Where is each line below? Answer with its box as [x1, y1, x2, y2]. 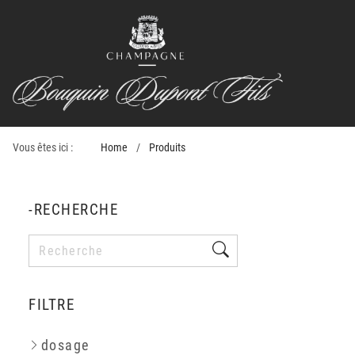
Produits [149, 141, 185, 155]
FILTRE [29, 296, 74, 314]
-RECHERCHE [29, 200, 118, 219]
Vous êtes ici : [13, 141, 73, 155]
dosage [40, 338, 90, 353]
